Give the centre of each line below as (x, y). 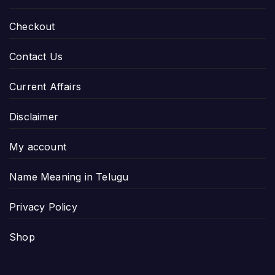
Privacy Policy (43, 207)
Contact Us (36, 56)
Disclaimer (34, 116)
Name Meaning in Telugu (69, 176)
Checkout (32, 26)
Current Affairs (45, 86)
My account (38, 146)
